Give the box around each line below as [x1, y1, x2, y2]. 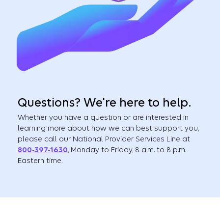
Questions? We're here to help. [18, 96, 191, 110]
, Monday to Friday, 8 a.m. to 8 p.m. [68, 145, 186, 155]
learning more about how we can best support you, [18, 124, 199, 133]
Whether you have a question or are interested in [18, 113, 189, 122]
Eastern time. [18, 156, 62, 165]
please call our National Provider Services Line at [18, 135, 190, 144]
